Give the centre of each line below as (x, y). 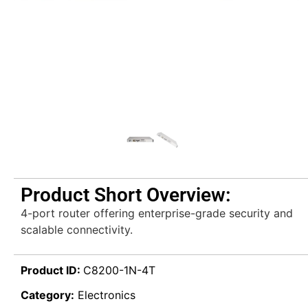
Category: (47, 295)
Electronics (107, 295)
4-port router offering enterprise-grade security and (157, 213)
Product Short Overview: (126, 195)
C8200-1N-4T (119, 271)
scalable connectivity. (77, 230)
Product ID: (52, 271)
